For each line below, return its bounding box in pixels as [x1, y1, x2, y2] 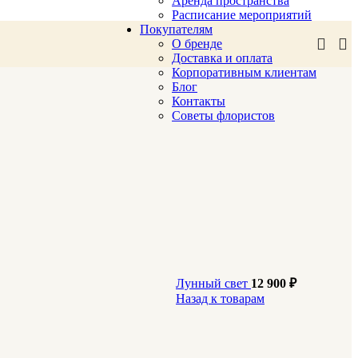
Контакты [172, 94, 225, 108]
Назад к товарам [176, 292, 265, 305]
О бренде [172, 37, 222, 50]
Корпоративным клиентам [172, 66, 316, 79]
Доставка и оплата [172, 51, 272, 65]
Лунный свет [176, 276, 251, 290]
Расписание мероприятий [172, 8, 312, 22]
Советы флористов [172, 109, 275, 122]
